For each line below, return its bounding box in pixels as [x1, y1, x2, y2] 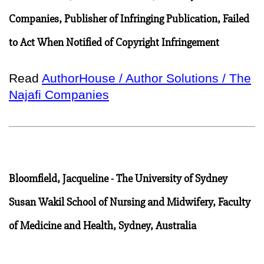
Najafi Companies [9, 87, 109, 101]
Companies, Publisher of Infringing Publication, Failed [9, 12, 249, 25]
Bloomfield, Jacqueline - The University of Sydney [9, 171, 227, 185]
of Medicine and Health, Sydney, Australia [9, 219, 196, 232]
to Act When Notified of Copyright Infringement [9, 35, 219, 49]
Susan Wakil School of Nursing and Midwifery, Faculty [9, 195, 250, 209]
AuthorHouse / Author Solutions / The [42, 71, 251, 85]
